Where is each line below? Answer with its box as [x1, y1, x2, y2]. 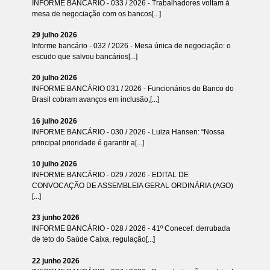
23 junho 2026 [31, 213, 80, 222]
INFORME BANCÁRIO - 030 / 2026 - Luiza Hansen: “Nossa [31, 127, 225, 136]
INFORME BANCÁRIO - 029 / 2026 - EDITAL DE [31, 171, 189, 180]
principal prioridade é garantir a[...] [31, 138, 144, 147]
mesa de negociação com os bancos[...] [31, 9, 161, 18]
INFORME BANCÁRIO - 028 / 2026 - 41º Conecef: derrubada [31, 224, 230, 233]
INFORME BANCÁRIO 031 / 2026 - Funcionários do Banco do [31, 84, 234, 93]
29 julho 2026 [31, 31, 77, 40]
